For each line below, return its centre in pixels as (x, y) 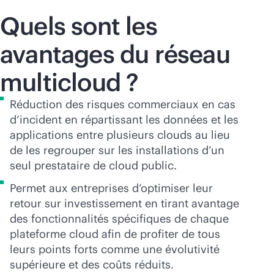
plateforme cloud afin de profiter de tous (115, 234)
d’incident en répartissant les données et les (124, 119)
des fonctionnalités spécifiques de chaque (119, 218)
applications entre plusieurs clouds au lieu (120, 135)
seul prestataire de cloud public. (93, 165)
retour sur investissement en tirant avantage (124, 203)
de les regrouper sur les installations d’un (117, 150)
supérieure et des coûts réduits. (92, 264)
